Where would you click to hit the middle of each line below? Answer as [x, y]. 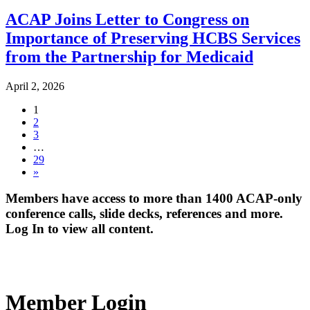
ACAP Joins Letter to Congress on [127, 19]
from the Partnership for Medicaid [129, 56]
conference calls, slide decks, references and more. [144, 214]
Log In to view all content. [80, 229]
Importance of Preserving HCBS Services [153, 38]
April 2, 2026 [35, 86]
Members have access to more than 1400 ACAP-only [154, 199]
